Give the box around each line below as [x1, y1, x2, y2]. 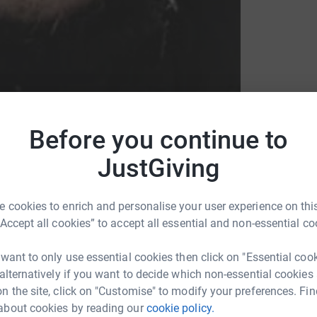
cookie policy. [146, 301, 214, 315]
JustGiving [98, 153, 219, 183]
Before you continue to [29, 125, 288, 155]
